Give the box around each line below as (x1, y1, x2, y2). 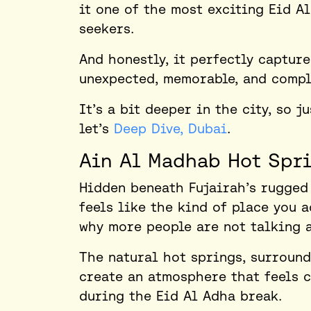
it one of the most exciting (79, 1, 269, 17)
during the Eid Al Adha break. (79, 288, 282, 304)
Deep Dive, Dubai (114, 121, 227, 137)
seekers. (79, 21, 134, 37)
